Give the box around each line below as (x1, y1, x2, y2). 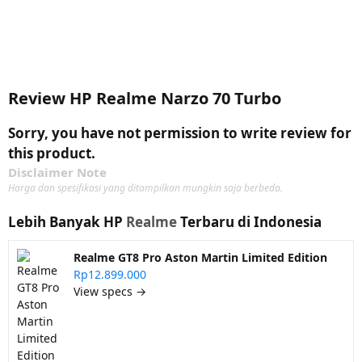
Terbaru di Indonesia (177, 213, 322, 231)
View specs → (74, 284, 146, 299)
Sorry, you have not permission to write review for (8, 124, 351, 142)
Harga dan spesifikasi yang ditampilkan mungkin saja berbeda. (8, 181, 283, 195)
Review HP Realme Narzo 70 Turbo (8, 87, 281, 109)
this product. (8, 144, 95, 162)
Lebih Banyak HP (8, 213, 126, 231)
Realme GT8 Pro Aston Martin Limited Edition (74, 250, 327, 265)
